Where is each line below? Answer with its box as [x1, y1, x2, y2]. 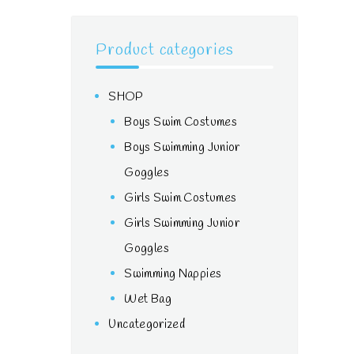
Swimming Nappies [124, 266, 222, 283]
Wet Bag [124, 292, 171, 308]
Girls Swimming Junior [124, 216, 240, 232]
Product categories [96, 40, 234, 62]
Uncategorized [108, 317, 186, 333]
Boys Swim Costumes [124, 115, 237, 131]
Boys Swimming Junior [124, 140, 240, 156]
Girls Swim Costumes [124, 190, 237, 207]
